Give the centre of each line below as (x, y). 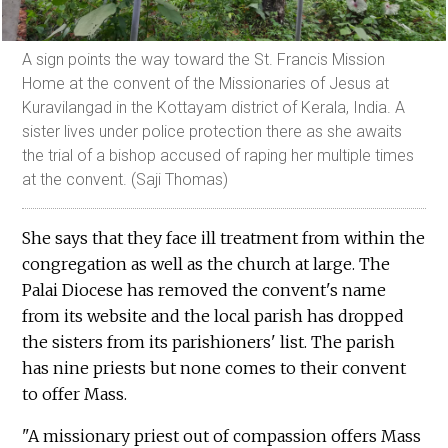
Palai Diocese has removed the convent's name (204, 290)
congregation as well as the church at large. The (206, 264)
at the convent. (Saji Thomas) (125, 180)
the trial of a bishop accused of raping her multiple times (218, 156)
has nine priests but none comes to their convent (214, 368)
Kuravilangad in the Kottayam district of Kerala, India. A (214, 108)
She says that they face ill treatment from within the (224, 238)
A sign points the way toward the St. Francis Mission (204, 60)
